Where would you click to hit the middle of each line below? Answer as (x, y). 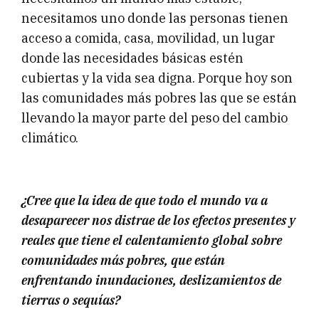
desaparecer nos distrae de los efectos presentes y (158, 220)
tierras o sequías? (71, 300)
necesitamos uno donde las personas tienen (155, 18)
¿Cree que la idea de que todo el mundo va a (145, 200)
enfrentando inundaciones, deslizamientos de (151, 280)
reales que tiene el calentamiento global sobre (152, 240)
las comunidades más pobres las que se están (159, 98)
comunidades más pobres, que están (123, 260)
